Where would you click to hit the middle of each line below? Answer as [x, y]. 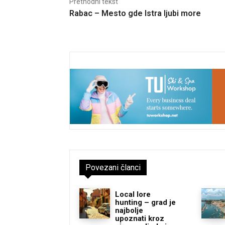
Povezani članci [113, 167]
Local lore [133, 194]
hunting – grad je [145, 202]
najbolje [129, 210]
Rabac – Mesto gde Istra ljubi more [135, 14]
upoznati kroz [139, 218]
